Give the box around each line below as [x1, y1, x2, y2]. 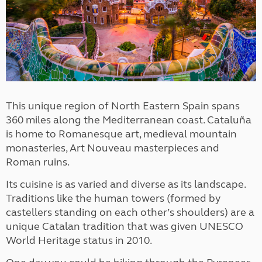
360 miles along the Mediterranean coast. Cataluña [6, 113, 251, 126]
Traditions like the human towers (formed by [6, 191, 220, 205]
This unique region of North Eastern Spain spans [6, 99, 240, 112]
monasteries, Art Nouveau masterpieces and [6, 141, 219, 154]
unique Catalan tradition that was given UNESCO [6, 219, 243, 233]
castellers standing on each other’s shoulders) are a [6, 205, 254, 219]
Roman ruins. [6, 155, 70, 168]
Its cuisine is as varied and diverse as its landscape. [6, 177, 246, 191]
